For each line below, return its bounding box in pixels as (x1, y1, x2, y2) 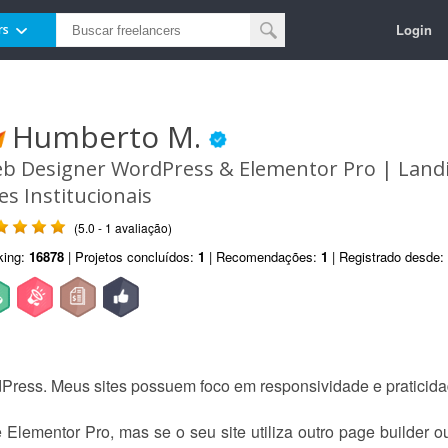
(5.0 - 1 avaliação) (74, 219, 172, 236)
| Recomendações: (205, 247, 321, 266)
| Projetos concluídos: (64, 247, 198, 266)
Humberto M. (12, 116, 209, 157)
